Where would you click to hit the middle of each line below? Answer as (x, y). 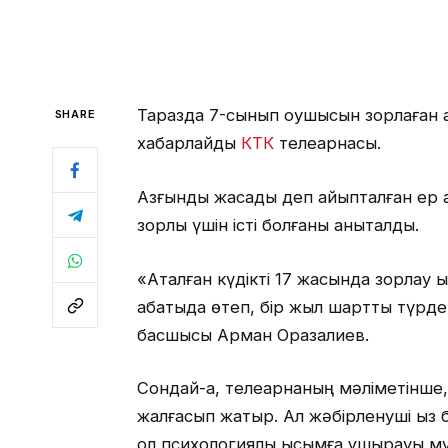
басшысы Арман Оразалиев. (252, 334)
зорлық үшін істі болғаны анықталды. (277, 224)
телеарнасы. (327, 143)
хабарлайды (188, 143)
